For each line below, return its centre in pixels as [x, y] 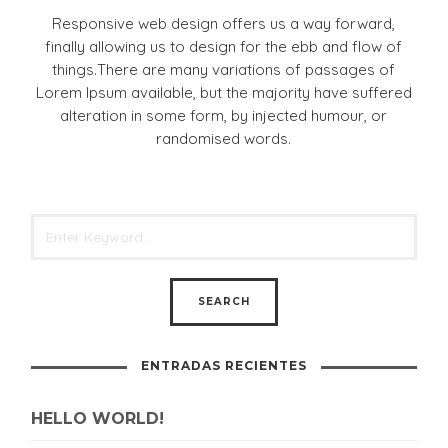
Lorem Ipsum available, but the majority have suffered [223, 92]
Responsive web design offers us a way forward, [224, 23]
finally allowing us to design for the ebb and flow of [224, 46]
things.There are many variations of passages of [224, 69]
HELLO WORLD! [98, 419]
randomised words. [224, 138]
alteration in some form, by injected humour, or [224, 115]
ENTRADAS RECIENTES [223, 365]
